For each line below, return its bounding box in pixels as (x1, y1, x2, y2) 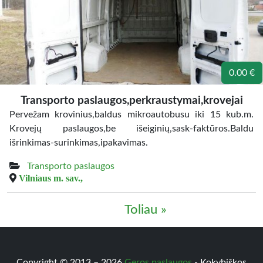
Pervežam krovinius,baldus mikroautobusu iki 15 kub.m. (9, 110, 254, 119)
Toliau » (124, 203, 167, 216)
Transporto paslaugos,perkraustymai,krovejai (20, 95, 243, 106)
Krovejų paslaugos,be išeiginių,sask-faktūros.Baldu (9, 124, 254, 133)
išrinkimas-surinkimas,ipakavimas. (9, 138, 148, 147)
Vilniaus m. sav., (19, 173, 83, 183)
